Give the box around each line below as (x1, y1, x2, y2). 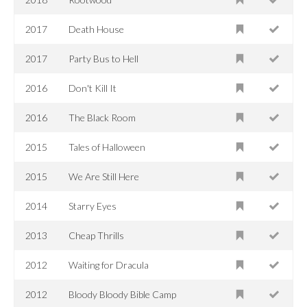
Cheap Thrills (69, 229, 125, 241)
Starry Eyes (69, 199, 117, 212)
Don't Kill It (69, 82, 117, 94)
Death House (69, 23, 125, 35)
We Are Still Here (69, 170, 140, 182)
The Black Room (69, 111, 136, 123)
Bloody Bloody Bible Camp (69, 288, 177, 300)
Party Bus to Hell (69, 52, 139, 64)
